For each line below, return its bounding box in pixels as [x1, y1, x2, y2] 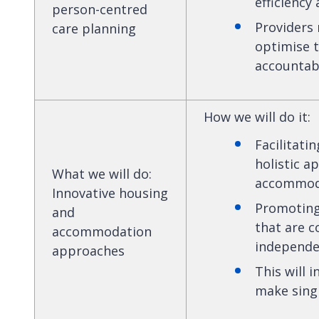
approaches [52, 241, 125, 259]
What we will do [52, 164, 149, 182]
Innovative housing [52, 184, 168, 202]
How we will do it [204, 108, 308, 125]
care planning [52, 19, 136, 37]
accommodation [52, 222, 152, 240]
